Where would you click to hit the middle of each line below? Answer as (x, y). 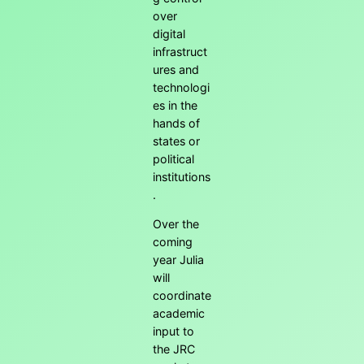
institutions (182, 177)
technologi (181, 88)
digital (169, 34)
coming (173, 242)
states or (176, 141)
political (173, 159)
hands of (176, 123)
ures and (176, 70)
